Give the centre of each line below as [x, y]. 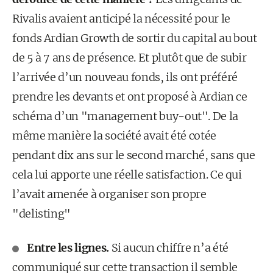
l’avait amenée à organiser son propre [109, 194]
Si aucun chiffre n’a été [170, 248]
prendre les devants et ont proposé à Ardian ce [130, 97]
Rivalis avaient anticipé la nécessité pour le [121, 19]
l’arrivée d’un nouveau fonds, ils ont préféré [125, 77]
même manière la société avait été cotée [114, 136]
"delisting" [42, 214]
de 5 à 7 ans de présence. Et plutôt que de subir [129, 58]
